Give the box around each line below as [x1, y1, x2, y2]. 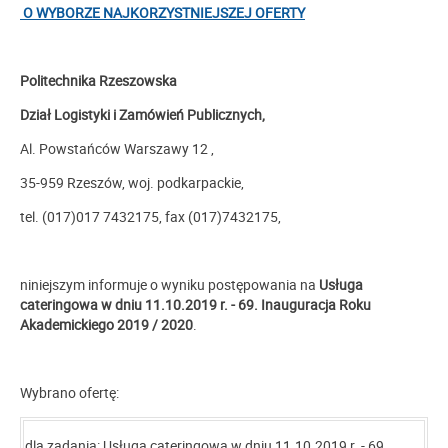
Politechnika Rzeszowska [20, 71, 177, 90]
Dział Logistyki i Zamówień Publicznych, [20, 105, 265, 124]
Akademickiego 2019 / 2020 [20, 315, 193, 334]
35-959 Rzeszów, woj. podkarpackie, [20, 173, 244, 192]
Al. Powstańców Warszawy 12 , [20, 139, 214, 158]
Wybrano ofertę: [20, 383, 119, 402]
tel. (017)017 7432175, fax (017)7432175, [20, 207, 281, 226]
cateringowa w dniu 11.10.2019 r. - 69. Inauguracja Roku [20, 295, 371, 314]
